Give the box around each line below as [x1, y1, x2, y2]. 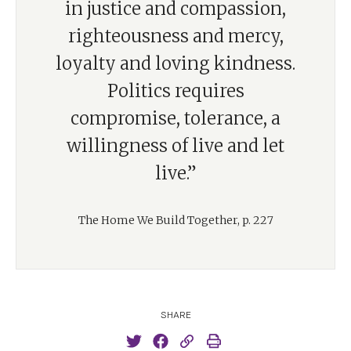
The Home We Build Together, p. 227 [78, 213, 273, 227]
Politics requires [107, 80, 244, 102]
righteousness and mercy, [67, 25, 284, 47]
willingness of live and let [67, 135, 284, 157]
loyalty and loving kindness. [56, 52, 295, 74]
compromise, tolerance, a [71, 107, 280, 129]
